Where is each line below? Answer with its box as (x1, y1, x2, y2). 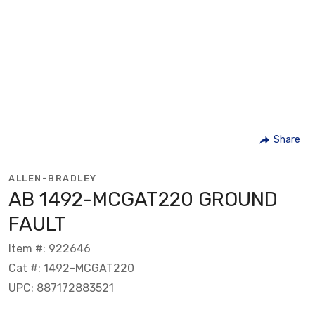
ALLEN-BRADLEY (8, 172, 97, 184)
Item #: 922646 (8, 241, 91, 255)
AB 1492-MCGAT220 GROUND (8, 187, 278, 211)
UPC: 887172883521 (8, 281, 114, 295)
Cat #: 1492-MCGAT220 (8, 261, 134, 275)
